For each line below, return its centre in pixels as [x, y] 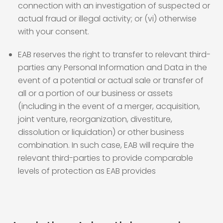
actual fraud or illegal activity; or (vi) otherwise [107, 19]
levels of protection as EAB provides [87, 171]
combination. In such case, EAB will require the [106, 145]
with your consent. [54, 32]
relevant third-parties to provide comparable [106, 158]
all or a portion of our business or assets [95, 93]
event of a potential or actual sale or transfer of [111, 80]
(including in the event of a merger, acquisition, [109, 106]
